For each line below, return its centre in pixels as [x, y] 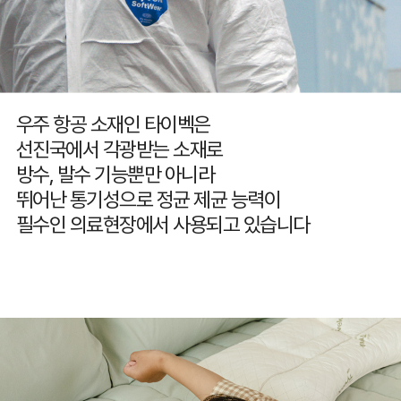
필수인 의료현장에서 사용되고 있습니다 [162, 225]
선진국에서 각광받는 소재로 [119, 150]
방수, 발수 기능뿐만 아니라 [115, 175]
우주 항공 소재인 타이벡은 [113, 125]
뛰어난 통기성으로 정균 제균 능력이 [148, 200]
